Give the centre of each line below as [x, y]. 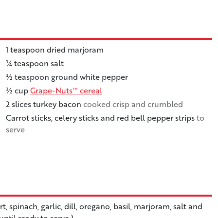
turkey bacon [57, 104]
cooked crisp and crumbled [133, 104]
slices [21, 104]
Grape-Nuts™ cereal [66, 90]
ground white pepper [90, 77]
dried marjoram [75, 49]
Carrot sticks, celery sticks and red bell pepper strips [100, 118]
